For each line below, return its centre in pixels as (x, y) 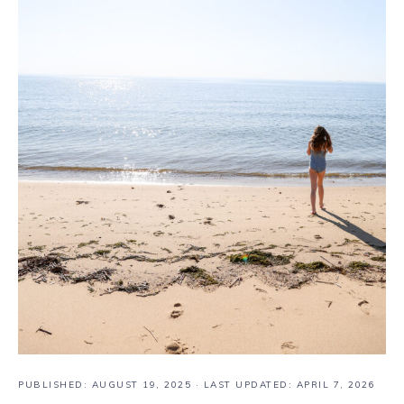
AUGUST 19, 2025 (141, 385)
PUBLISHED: (55, 385)
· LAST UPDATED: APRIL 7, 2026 (283, 385)
